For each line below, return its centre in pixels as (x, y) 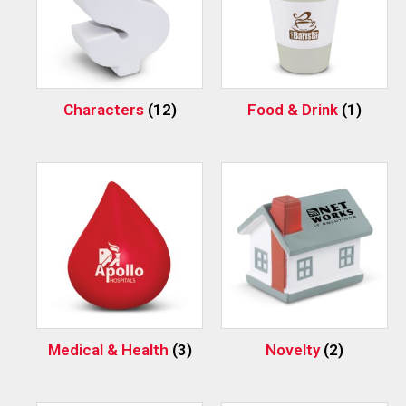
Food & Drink (295, 109)
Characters (105, 109)
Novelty (295, 349)
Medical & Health (110, 349)
